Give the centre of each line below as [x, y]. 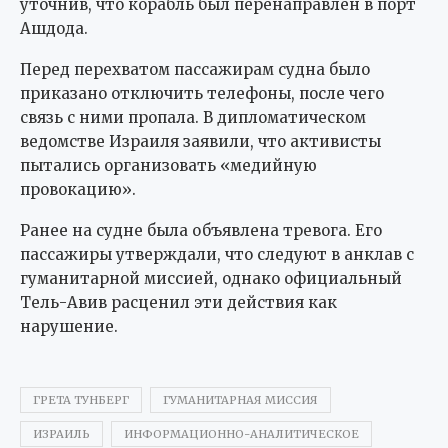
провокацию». [78, 189]
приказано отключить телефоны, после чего [202, 93]
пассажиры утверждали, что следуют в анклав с [217, 254]
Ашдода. [54, 28]
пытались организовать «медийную [168, 165]
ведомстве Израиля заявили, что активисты [200, 141]
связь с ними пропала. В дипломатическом [193, 117]
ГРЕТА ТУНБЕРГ [81, 399]
